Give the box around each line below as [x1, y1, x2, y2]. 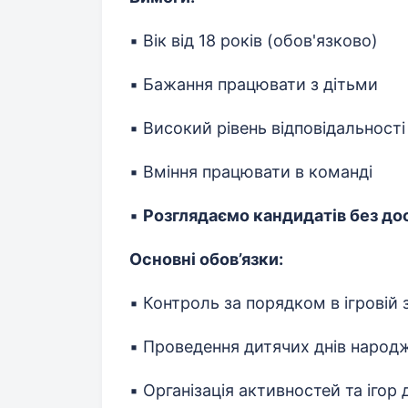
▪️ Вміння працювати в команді [129, 162, 372, 182]
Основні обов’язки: [129, 250, 283, 270]
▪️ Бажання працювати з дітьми [129, 75, 378, 95]
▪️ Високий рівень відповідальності [129, 118, 405, 138]
